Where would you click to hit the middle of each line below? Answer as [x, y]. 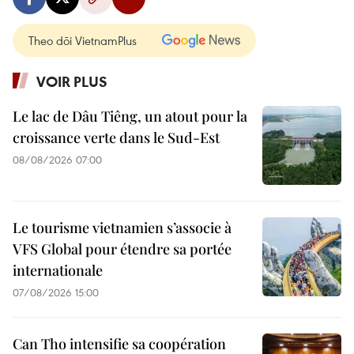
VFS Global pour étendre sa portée [122, 249]
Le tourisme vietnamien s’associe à [122, 227]
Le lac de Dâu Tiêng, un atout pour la [130, 116]
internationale [58, 270]
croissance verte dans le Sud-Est [116, 137]
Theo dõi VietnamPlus [83, 40]
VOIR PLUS [72, 81]
